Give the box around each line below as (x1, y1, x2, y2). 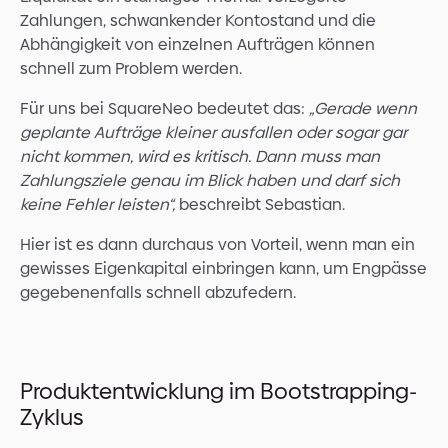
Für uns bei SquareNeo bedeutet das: (20, 97, 309, 121)
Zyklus (20, 402, 84, 434)
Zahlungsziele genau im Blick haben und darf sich (20, 169, 400, 193)
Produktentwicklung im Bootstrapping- (20, 376, 417, 408)
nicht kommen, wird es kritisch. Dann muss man (20, 145, 380, 169)
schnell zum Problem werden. (20, 57, 242, 81)
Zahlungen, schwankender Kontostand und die (20, 9, 376, 33)
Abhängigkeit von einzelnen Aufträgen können (20, 33, 375, 57)
